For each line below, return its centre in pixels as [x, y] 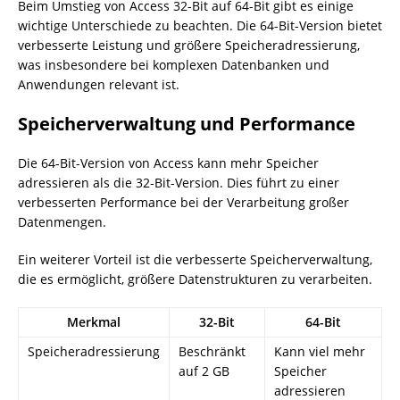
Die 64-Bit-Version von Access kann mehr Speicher [168, 163]
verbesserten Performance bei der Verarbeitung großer [183, 202]
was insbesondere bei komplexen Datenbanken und [174, 65]
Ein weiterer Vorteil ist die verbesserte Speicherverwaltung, [195, 259]
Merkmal [94, 322]
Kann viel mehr [320, 351]
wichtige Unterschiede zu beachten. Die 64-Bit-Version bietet [200, 25]
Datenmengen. [62, 222]
